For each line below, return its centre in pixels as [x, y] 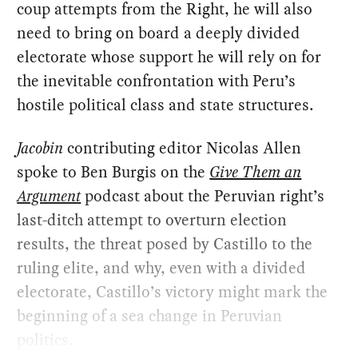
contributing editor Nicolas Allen [183, 147]
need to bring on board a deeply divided [159, 32]
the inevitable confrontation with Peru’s [157, 80]
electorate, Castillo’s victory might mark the [173, 291]
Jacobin [40, 147]
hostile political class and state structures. [165, 104]
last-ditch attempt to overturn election [152, 219]
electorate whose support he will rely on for [169, 56]
